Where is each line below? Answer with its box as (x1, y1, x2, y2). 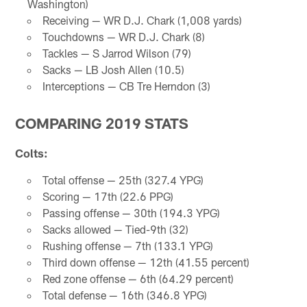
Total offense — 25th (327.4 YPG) (42, 173, 204, 186)
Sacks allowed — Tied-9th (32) (42, 222, 188, 236)
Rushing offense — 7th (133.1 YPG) (42, 238, 213, 252)
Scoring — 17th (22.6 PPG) (42, 189, 173, 203)
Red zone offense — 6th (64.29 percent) (42, 271, 234, 285)
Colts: (15, 145, 49, 160)
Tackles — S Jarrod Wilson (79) (42, 46, 191, 60)
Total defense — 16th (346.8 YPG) (42, 288, 207, 302)
